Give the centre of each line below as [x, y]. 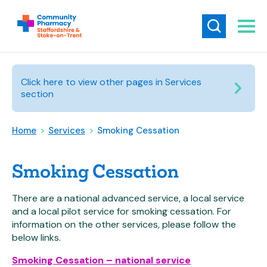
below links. [36, 237]
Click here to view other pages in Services [111, 82]
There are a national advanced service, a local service [128, 198]
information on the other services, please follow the [124, 224]
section [37, 94]
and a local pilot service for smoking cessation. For [122, 211]
